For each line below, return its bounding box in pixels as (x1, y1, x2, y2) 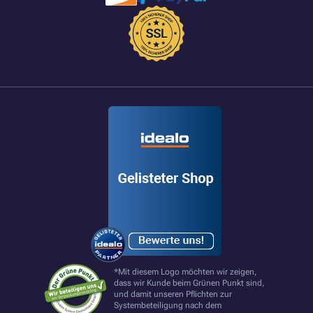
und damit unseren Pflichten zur (113, 289, 232, 299)
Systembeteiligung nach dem (113, 300, 221, 310)
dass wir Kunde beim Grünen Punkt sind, (113, 277, 264, 288)
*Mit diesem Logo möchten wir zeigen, (113, 266, 256, 277)
